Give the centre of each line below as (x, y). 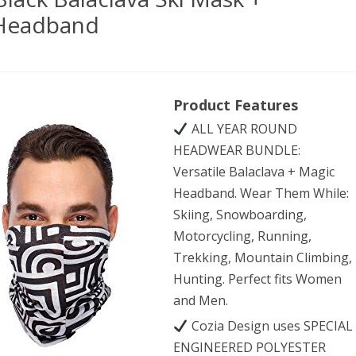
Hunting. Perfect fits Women (258, 279)
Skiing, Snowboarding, (240, 215)
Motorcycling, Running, (243, 236)
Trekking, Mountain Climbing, (263, 257)
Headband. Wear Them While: (261, 193)
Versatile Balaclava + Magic (254, 172)
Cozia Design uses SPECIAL (270, 326)
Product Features (236, 105)
